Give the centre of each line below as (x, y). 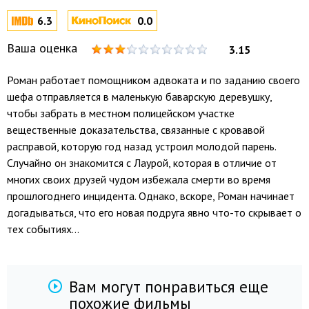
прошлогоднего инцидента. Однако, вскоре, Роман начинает (151, 196)
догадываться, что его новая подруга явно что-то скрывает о (154, 212)
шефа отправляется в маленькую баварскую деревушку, (139, 97)
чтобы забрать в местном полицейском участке (121, 113)
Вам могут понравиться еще (169, 287)
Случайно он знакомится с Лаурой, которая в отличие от (142, 163)
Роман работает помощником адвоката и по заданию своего (153, 80)
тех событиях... (43, 229)
